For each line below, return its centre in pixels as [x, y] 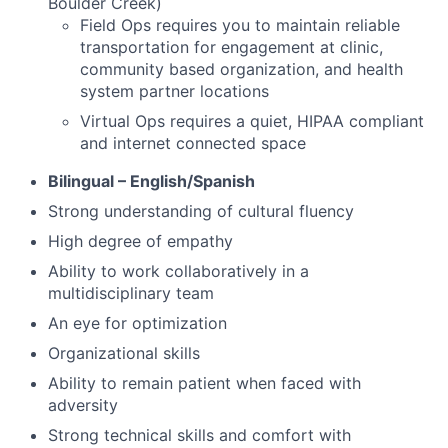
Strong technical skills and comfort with [199, 434]
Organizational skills [124, 352]
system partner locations [174, 90]
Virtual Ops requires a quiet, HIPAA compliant [252, 120]
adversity [83, 404]
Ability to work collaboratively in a [178, 270]
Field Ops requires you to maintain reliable [240, 24]
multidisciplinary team [131, 292]
